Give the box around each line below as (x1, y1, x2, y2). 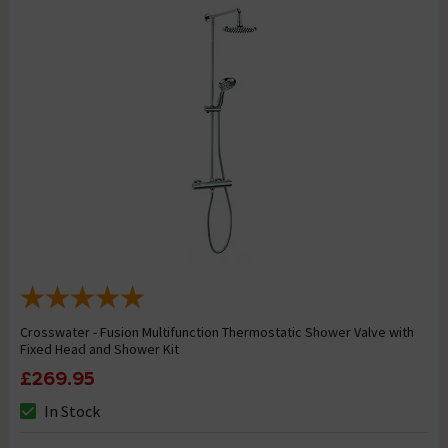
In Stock (44, 401, 100, 422)
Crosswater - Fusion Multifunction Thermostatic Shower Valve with (20, 323, 414, 342)
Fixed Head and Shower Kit (20, 340, 179, 359)
